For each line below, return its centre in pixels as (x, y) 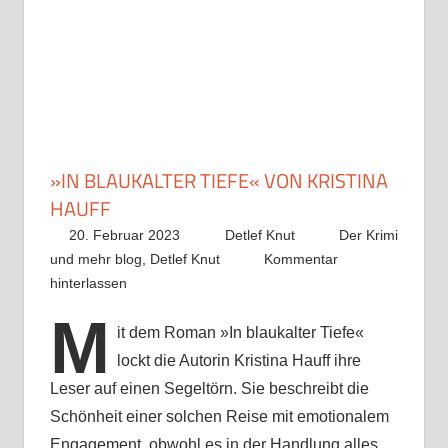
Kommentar (301, 259)
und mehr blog (95, 259)
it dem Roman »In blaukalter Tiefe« (240, 333)
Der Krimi (369, 235)
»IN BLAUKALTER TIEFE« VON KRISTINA (218, 181)
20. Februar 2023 (125, 235)
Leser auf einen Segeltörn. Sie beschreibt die (209, 389)
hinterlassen (88, 283)
